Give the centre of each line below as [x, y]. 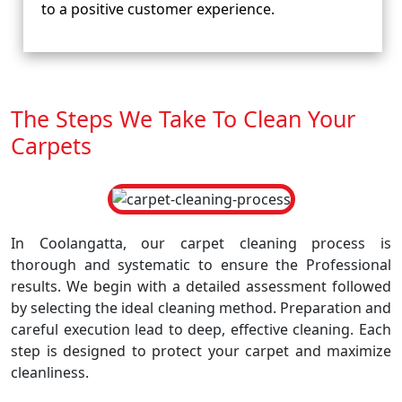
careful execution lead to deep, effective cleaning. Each [201, 329]
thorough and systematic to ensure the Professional [201, 265]
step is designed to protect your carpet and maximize [201, 351]
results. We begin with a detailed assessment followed [201, 286]
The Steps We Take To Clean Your [183, 118]
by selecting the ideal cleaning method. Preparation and [201, 308]
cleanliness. [50, 372]
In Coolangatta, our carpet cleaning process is [201, 243]
